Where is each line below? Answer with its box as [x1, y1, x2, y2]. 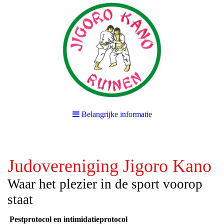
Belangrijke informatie [81, 110, 152, 118]
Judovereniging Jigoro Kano [7, 156, 211, 176]
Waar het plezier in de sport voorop [7, 176, 202, 191]
